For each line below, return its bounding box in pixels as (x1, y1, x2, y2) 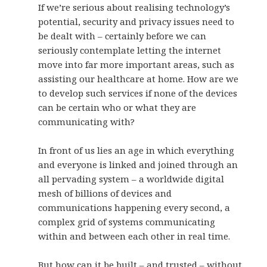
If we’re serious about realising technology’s (38, 1, 231, 14)
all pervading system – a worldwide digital (38, 173, 225, 185)
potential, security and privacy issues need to (38, 15, 235, 28)
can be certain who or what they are (38, 101, 197, 114)
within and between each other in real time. (38, 230, 231, 243)
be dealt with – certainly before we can (38, 30, 207, 42)
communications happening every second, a (38, 201, 231, 214)
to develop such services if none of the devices (38, 87, 238, 100)
